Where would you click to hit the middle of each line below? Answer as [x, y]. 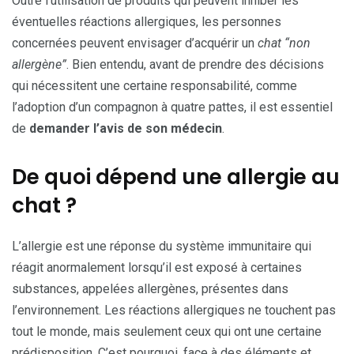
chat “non [284, 43]
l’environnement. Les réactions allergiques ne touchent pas [174, 310]
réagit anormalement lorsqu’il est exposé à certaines [157, 267]
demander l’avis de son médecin [126, 128]
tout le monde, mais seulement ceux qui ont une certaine [167, 331]
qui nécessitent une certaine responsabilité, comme [154, 85]
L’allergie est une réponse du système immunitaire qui [162, 246]
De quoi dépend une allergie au [176, 177]
